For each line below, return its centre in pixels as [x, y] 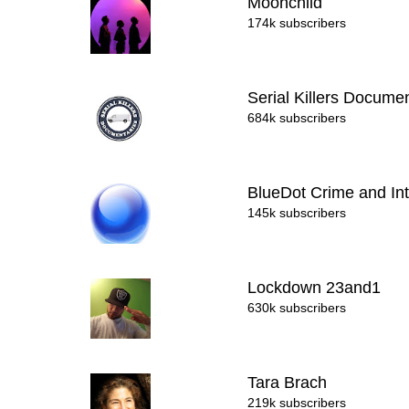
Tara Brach [290, 383]
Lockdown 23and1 [317, 288]
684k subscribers [297, 118]
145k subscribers [297, 213]
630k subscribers [297, 308]
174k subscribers [297, 23]
